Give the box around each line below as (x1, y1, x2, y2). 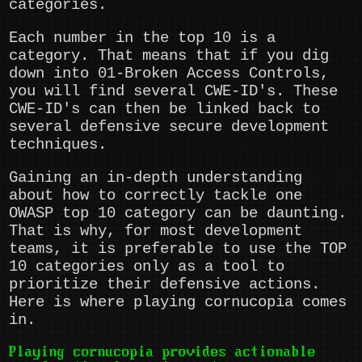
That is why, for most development (9, 222, 303, 241)
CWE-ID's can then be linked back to (9, 100, 321, 119)
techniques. (9, 136, 107, 154)
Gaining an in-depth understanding (9, 169, 303, 187)
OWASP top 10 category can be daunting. (9, 204, 347, 223)
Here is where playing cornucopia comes (9, 293, 347, 312)
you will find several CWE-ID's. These (9, 82, 339, 101)
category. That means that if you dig (9, 47, 330, 65)
